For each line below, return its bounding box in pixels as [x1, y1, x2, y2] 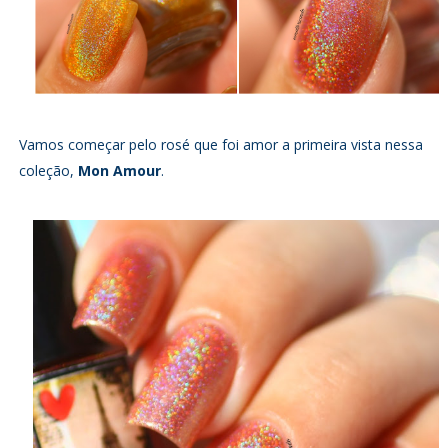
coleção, [18, 160, 78, 180]
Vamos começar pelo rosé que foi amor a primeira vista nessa [18, 134, 423, 154]
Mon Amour [77, 160, 161, 180]
